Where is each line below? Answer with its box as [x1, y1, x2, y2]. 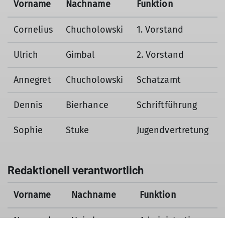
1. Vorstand [137, 24, 183, 35]
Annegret [14, 74, 51, 85]
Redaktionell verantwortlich [8, 164, 144, 177]
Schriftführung [137, 99, 197, 110]
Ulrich [14, 49, 39, 60]
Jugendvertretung [137, 125, 209, 136]
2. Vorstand [137, 49, 184, 60]
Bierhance [66, 99, 108, 110]
